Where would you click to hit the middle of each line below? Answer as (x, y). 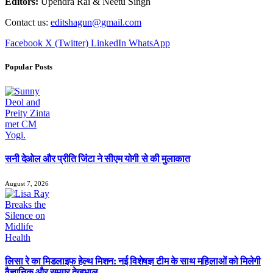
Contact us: (28, 23)
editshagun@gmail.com (96, 23)
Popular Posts (29, 67)
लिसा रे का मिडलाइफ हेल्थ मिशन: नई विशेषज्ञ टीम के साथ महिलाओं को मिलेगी (133, 261)
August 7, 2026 (27, 184)
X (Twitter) (67, 43)
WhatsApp (149, 43)
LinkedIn (108, 43)
